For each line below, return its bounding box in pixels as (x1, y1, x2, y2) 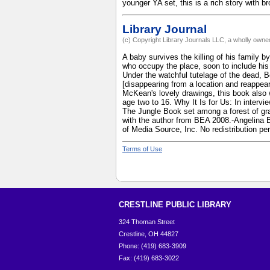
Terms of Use (122, 145, 162, 153)
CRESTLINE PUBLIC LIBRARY (119, 200, 231, 210)
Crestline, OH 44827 (119, 230, 178, 238)
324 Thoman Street (119, 218, 175, 226)
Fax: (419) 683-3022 (119, 254, 179, 262)
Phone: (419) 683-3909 (119, 242, 186, 250)
